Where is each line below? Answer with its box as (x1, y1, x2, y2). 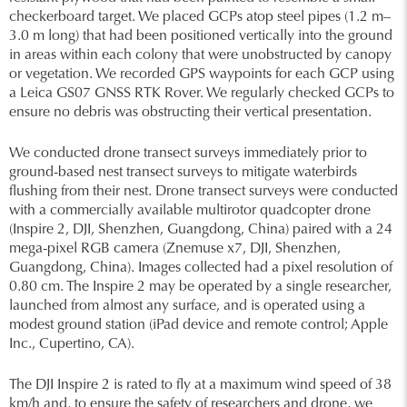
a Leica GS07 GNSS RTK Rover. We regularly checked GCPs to (9, 86, 394, 101)
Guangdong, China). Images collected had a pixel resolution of (9, 261, 392, 275)
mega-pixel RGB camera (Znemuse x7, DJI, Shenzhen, (9, 242, 341, 256)
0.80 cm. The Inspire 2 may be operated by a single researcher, (9, 280, 392, 294)
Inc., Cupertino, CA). (9, 337, 134, 352)
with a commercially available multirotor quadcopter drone (9, 203, 371, 218)
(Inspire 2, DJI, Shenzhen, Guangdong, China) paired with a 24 (9, 223, 392, 237)
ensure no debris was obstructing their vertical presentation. (9, 105, 372, 120)
